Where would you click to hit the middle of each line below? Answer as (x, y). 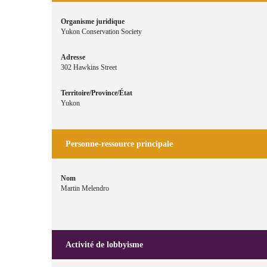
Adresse (73, 58)
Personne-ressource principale (119, 144)
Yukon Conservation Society (101, 32)
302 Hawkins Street (89, 68)
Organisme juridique (93, 22)
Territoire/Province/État (97, 93)
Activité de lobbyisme (104, 244)
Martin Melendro (85, 189)
